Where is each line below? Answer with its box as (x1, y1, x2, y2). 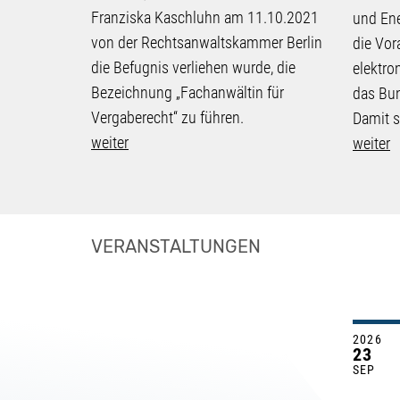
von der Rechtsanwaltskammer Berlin (91, 32, 322, 52)
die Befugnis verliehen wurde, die (91, 57, 296, 77)
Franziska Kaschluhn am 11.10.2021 (91, 7, 319, 27)
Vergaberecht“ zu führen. (91, 107, 244, 127)
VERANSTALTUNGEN (91, 235, 261, 257)
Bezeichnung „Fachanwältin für (91, 82, 284, 102)
